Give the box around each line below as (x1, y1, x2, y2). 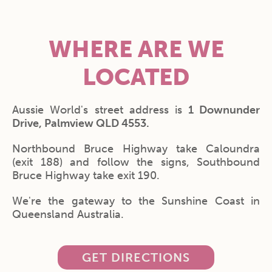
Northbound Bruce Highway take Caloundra (12, 142, 260, 155)
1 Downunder (182, 103, 260, 117)
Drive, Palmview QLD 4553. (12, 117, 149, 130)
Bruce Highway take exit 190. (12, 169, 160, 182)
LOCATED (83, 63, 189, 91)
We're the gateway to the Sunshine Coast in (12, 194, 260, 208)
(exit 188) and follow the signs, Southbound (12, 155, 260, 169)
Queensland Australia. (12, 208, 124, 221)
